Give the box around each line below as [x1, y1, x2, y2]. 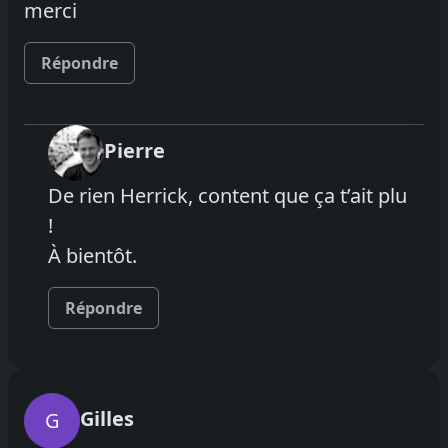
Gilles [80, 404, 134, 432]
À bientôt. [48, 241, 137, 269]
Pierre [104, 136, 165, 164]
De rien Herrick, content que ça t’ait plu [48, 181, 407, 209]
